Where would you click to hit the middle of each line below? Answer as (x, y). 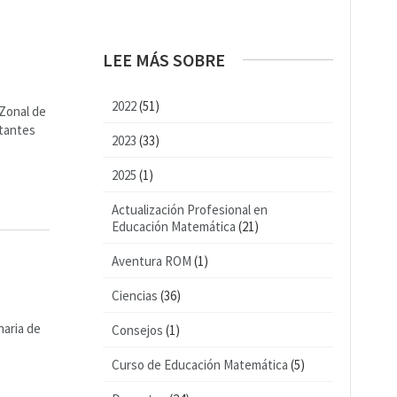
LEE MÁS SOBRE (164, 60)
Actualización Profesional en (190, 210)
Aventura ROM (152, 261)
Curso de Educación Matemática (200, 365)
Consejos (137, 330)
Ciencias (135, 296)
